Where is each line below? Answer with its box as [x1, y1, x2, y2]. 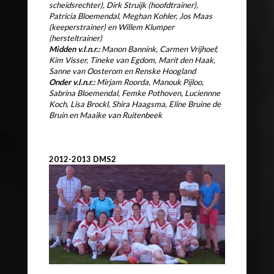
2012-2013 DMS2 [49, 154, 116, 164]
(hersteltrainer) [49, 32, 102, 43]
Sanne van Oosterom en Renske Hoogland [49, 65, 196, 76]
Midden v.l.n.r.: [49, 43, 100, 54]
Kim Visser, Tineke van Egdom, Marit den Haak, [49, 54, 215, 65]
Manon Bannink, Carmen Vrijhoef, [100, 43, 218, 54]
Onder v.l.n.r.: [49, 76, 95, 87]
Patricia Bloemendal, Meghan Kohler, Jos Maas [49, 10, 212, 21]
